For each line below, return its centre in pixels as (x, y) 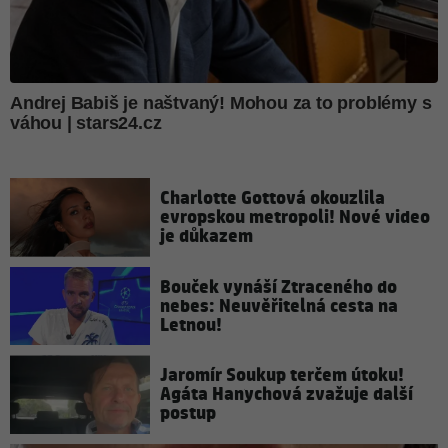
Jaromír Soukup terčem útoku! (282, 376)
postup (188, 414)
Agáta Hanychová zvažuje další (286, 395)
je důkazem (206, 236)
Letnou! (191, 325)
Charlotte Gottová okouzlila (272, 198)
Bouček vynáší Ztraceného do (278, 287)
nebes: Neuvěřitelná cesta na (279, 306)
